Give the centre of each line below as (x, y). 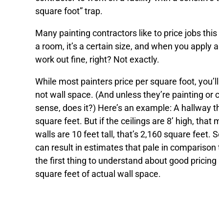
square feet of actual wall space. (98, 174)
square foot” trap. (69, 11)
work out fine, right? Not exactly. (97, 60)
